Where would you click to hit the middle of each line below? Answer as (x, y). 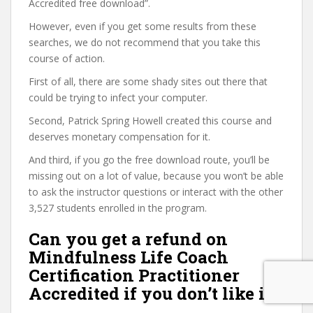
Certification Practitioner (134, 275)
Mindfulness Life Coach (129, 257)
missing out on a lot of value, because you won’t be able (156, 176)
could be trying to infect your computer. (118, 97)
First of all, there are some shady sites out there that (148, 81)
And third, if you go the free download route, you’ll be (149, 160)
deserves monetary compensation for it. (119, 137)
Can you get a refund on (128, 239)
